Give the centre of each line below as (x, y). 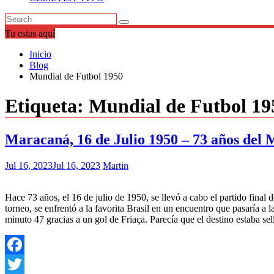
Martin (116, 165)
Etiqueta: (47, 106)
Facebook (24, 264)
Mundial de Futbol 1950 (76, 76)
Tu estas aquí (30, 33)
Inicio (40, 54)
